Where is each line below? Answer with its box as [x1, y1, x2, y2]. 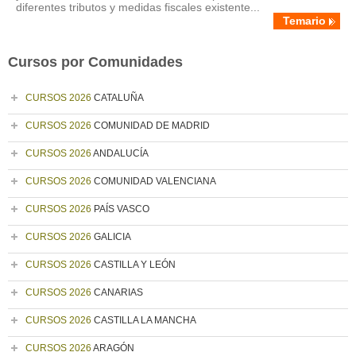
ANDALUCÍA [91, 148, 149, 159]
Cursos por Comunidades [8, 54, 183, 70]
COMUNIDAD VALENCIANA [91, 176, 216, 187]
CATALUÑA [91, 92, 144, 103]
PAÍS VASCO [91, 203, 149, 215]
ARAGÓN [91, 342, 134, 354]
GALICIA [91, 231, 131, 242]
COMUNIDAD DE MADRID [91, 120, 210, 131]
